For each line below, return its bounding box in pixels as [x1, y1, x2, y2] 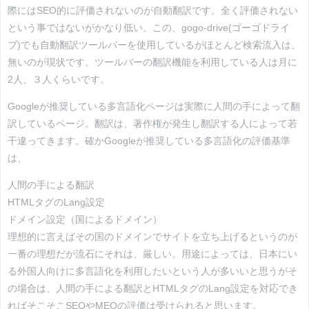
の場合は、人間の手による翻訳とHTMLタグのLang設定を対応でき [8, 283, 298, 293]
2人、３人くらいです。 [8, 74, 110, 84]
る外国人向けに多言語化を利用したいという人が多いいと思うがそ [8, 266, 297, 276]
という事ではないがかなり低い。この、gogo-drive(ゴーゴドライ [8, 22, 290, 32]
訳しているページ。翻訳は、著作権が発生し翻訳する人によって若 [8, 118, 297, 128]
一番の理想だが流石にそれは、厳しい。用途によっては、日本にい [8, 248, 297, 259]
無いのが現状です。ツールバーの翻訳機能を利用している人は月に [8, 57, 297, 67]
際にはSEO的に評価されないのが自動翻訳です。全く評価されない [8, 5, 298, 15]
